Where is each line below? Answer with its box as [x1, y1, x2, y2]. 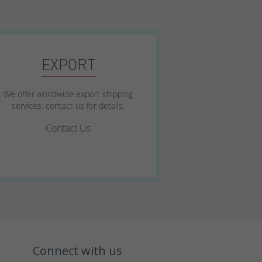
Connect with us [32, 243, 122, 258]
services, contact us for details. [12, 100, 125, 111]
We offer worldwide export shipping [4, 88, 133, 99]
